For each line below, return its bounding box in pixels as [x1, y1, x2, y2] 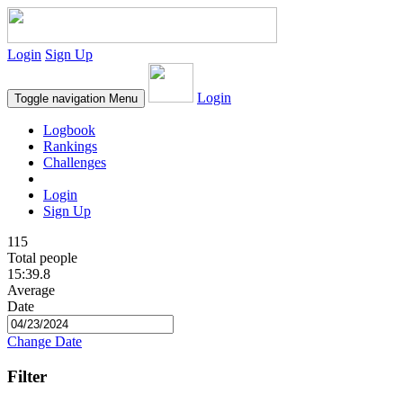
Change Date [7, 334, 82, 349]
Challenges [43, 155, 106, 170]
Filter [7, 366, 47, 386]
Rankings [43, 139, 97, 154]
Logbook [43, 122, 95, 138]
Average [7, 282, 55, 298]
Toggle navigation [14, 92, 105, 105]
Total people [7, 250, 77, 265]
